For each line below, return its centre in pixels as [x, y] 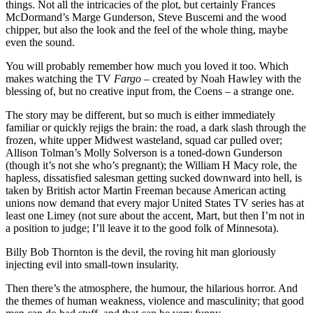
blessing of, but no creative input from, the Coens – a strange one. [150, 91]
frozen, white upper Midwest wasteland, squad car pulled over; [144, 140]
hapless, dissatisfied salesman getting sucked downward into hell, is [154, 177]
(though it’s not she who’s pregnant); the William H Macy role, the [151, 165]
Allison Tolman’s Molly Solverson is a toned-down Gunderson [144, 152]
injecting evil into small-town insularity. [92, 264]
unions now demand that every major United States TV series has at [155, 203]
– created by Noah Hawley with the [221, 78]
